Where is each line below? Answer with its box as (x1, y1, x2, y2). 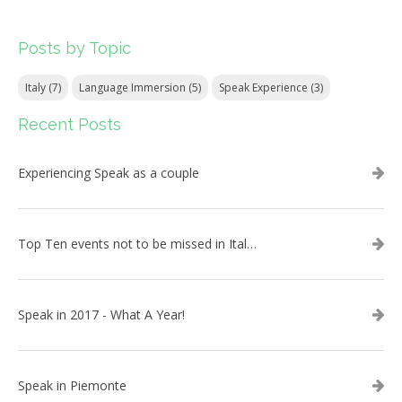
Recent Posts (18, 115, 121, 135)
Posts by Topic (18, 39, 131, 58)
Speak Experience (219, 80, 310, 96)
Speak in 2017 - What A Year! (18, 306, 185, 324)
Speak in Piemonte (18, 377, 127, 395)
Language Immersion (79, 80, 188, 96)
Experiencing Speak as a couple (18, 164, 199, 182)
